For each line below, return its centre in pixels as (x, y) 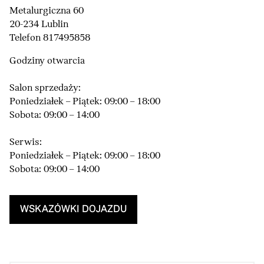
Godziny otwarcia (47, 61)
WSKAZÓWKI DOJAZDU (73, 210)
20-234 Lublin (39, 24)
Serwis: (26, 142)
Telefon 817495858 (50, 38)
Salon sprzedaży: (45, 88)
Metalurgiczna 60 (47, 11)
